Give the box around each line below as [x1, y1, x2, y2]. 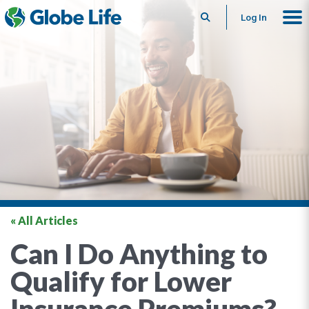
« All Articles [10, 214, 78, 227]
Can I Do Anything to [10, 237, 268, 270]
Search [210, 12, 243, 23]
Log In [241, 12, 267, 23]
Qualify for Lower [10, 265, 232, 298]
